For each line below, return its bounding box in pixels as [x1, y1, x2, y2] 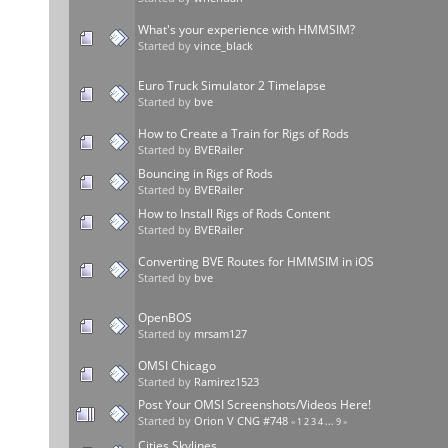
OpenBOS [138, 308, 192, 326]
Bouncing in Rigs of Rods [138, 164, 273, 182]
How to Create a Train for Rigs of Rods [138, 124, 349, 142]
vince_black [194, 38, 253, 53]
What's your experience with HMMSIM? [138, 20, 355, 38]
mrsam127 [194, 326, 247, 341]
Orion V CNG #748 [194, 413, 288, 428]
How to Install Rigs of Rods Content [138, 204, 330, 222]
